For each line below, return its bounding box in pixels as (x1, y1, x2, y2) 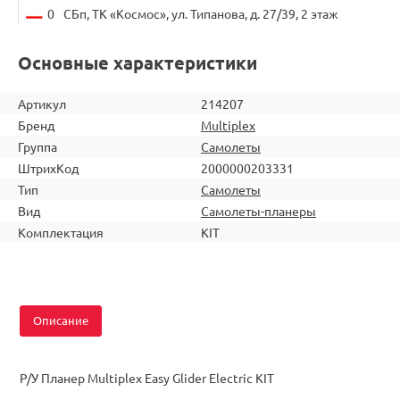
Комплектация (18, 223, 104, 240)
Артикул (18, 95, 66, 112)
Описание (33, 312, 88, 328)
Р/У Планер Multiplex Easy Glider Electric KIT (20, 369, 274, 386)
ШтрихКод (18, 159, 79, 176)
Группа (18, 137, 57, 154)
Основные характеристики (18, 50, 257, 74)
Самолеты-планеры (201, 202, 316, 219)
